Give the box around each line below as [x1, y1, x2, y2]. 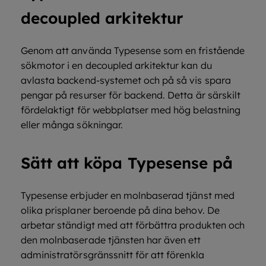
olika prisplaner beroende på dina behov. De [21, 204, 220, 216]
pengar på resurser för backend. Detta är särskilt [21, 89, 240, 101]
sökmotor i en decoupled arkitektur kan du [21, 59, 212, 71]
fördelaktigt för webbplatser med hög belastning [21, 104, 240, 116]
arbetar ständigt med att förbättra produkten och [21, 219, 245, 231]
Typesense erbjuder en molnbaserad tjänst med [21, 189, 235, 201]
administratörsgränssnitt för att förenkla [21, 249, 204, 261]
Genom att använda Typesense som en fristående [21, 45, 245, 56]
